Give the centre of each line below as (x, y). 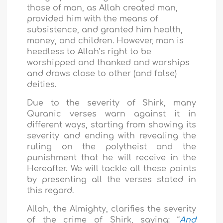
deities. (42, 85)
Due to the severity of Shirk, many (111, 103)
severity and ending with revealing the (111, 136)
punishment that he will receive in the (111, 158)
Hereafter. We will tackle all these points (111, 169)
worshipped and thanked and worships (109, 63)
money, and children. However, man (102, 41)
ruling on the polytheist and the (111, 147)
